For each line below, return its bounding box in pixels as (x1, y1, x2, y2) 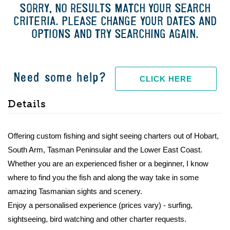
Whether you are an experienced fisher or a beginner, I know (8, 159, 208, 168)
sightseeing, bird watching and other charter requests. (8, 215, 186, 223)
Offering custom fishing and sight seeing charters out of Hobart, (8, 131, 219, 140)
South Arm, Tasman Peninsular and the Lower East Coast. (8, 145, 202, 154)
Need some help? (13, 71, 107, 85)
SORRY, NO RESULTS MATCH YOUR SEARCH (20, 3, 210, 15)
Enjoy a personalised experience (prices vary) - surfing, (8, 201, 193, 209)
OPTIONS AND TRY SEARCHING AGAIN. (31, 28, 199, 41)
